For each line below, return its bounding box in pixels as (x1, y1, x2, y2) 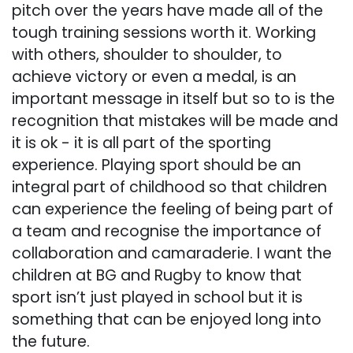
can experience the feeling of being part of (12, 198, 333, 220)
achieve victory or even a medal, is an (12, 65, 296, 87)
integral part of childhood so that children (12, 176, 327, 198)
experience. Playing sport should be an (12, 154, 301, 176)
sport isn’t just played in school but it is (12, 286, 303, 308)
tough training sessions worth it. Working (12, 21, 316, 43)
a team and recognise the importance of (12, 220, 321, 242)
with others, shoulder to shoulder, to (12, 43, 282, 65)
